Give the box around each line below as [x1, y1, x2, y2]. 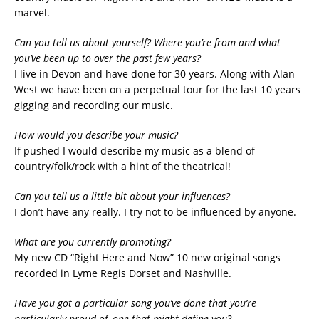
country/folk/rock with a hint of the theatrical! [14, 159, 231, 173]
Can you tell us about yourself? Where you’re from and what [14, 35, 281, 49]
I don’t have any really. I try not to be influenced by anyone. [14, 204, 296, 219]
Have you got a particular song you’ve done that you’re [14, 296, 256, 310]
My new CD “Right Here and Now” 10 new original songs [14, 250, 281, 264]
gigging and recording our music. [14, 98, 173, 112]
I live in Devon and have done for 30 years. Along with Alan [14, 66, 295, 80]
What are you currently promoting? [14, 234, 171, 249]
